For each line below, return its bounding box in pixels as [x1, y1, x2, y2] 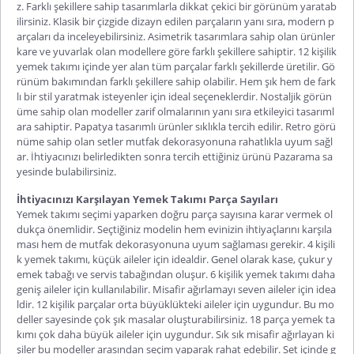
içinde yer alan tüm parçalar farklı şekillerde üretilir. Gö [80, 58, 335, 73]
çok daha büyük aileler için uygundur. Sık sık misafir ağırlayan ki [36, 326, 334, 341]
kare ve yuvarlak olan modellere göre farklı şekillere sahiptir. [17, 43, 298, 58]
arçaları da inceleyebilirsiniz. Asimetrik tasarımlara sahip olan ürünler [17, 28, 335, 43]
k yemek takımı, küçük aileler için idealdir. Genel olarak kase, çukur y [17, 251, 333, 266]
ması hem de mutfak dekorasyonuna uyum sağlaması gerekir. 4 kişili [17, 236, 335, 251]
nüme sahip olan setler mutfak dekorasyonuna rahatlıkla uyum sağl [17, 134, 333, 149]
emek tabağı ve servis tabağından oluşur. [17, 266, 208, 281]
